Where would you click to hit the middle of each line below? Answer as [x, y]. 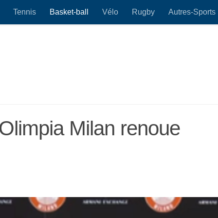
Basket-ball [69, 12]
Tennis [25, 12]
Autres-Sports [192, 12]
